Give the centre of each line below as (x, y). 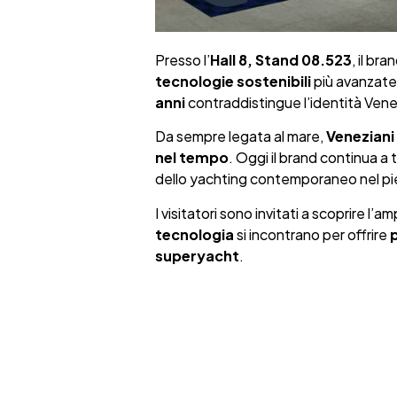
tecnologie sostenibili (233, 81)
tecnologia (194, 234)
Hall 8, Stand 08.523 (280, 59)
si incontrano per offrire (311, 234)
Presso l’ (182, 59)
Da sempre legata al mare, (240, 136)
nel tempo (191, 158)
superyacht (197, 255)
